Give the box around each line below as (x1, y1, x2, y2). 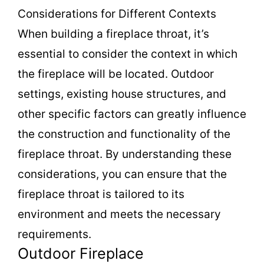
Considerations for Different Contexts (18, 7, 216, 21)
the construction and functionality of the (18, 127, 230, 141)
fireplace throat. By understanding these (18, 147, 232, 161)
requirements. (18, 227, 91, 241)
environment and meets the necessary (18, 207, 221, 221)
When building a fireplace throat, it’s (18, 27, 209, 41)
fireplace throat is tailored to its (18, 187, 184, 201)
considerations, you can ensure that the (18, 167, 227, 181)
